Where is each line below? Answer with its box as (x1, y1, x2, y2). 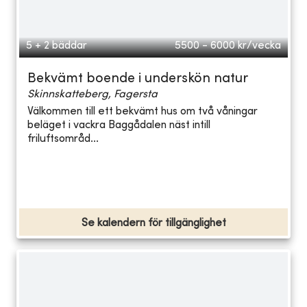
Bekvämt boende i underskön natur (27, 72, 248, 86)
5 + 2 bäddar (26, 40, 87, 51)
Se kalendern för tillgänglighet (81, 217, 226, 229)
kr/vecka (238, 40, 281, 51)
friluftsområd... (27, 134, 99, 145)
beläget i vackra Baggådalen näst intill (27, 120, 210, 132)
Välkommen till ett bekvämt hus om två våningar (27, 106, 258, 118)
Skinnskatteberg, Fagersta (27, 88, 158, 100)
